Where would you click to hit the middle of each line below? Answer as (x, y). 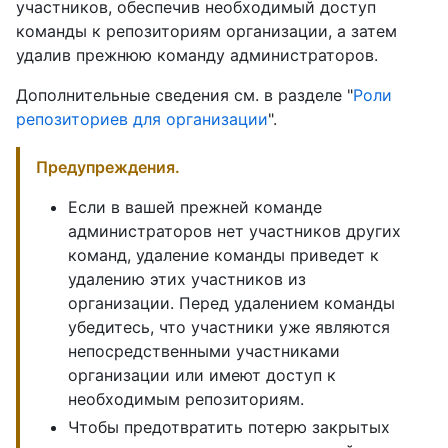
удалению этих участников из (187, 279)
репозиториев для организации (142, 119)
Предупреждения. (108, 167)
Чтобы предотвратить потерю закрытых (229, 427)
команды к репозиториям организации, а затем (206, 31)
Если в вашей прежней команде (195, 207)
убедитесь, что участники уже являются (229, 327)
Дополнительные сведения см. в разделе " (184, 95)
